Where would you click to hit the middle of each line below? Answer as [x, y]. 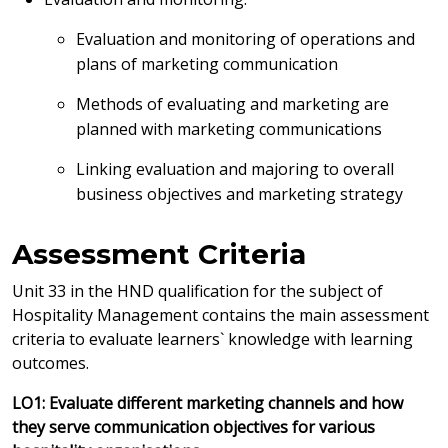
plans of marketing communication [207, 64]
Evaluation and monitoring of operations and [245, 39]
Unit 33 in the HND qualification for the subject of [197, 291]
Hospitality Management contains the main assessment [220, 315]
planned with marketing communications [229, 129]
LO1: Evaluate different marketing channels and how [207, 403]
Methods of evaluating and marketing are [232, 104]
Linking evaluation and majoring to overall [235, 169]
